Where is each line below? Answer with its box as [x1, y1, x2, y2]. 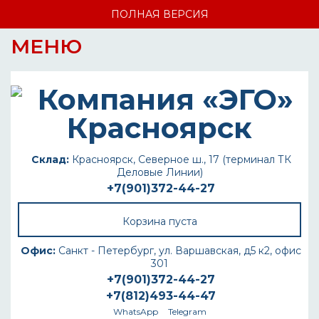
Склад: [31, 153, 69, 166]
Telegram [167, 306, 206, 317]
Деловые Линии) [116, 166, 203, 179]
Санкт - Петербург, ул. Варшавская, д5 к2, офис [56, 244, 301, 257]
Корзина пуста [122, 215, 197, 228]
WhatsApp [113, 306, 158, 317]
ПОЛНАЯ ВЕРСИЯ [110, 8, 209, 21]
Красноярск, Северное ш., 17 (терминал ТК [68, 153, 291, 166]
